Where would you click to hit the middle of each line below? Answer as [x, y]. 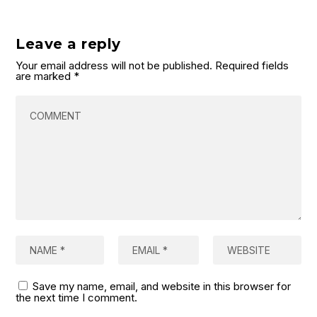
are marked [45, 76]
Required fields [252, 66]
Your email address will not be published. [114, 66]
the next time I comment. [77, 298]
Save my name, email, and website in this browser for [162, 287]
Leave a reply [68, 44]
